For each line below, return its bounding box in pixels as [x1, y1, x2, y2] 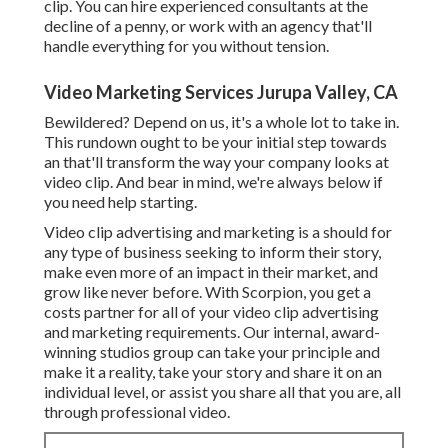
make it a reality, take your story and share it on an [44, 362, 382, 382]
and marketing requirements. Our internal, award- [44, 322, 380, 342]
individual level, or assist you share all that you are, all [44, 382, 401, 402]
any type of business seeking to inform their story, [44, 242, 381, 262]
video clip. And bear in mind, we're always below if [44, 172, 383, 192]
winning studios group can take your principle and [44, 342, 380, 362]
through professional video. [44, 402, 230, 422]
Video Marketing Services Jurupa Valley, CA [44, 81, 398, 104]
